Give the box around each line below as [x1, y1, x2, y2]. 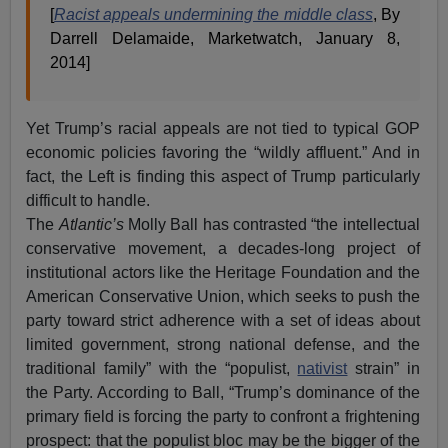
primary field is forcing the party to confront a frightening [26, 407, 420, 425]
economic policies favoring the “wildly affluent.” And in [26, 143, 420, 161]
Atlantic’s [58, 215, 128, 233]
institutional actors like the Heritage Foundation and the [26, 263, 420, 281]
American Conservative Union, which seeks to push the [26, 287, 420, 305]
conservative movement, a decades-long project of [26, 239, 420, 257]
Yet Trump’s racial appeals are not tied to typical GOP [26, 119, 420, 137]
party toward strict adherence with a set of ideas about [26, 311, 420, 329]
